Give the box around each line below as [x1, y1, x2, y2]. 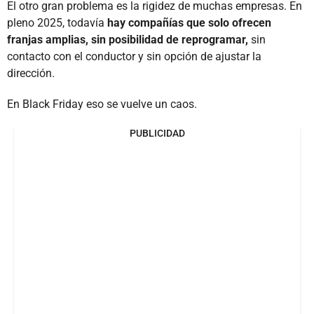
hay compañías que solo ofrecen [107, 15, 271, 29]
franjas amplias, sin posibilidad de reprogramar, [7, 32, 248, 46]
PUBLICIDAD [129, 127, 185, 139]
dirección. [7, 66, 55, 80]
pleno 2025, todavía [7, 15, 107, 29]
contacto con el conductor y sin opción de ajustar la [7, 49, 261, 63]
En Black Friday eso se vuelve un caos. [7, 97, 197, 111]
